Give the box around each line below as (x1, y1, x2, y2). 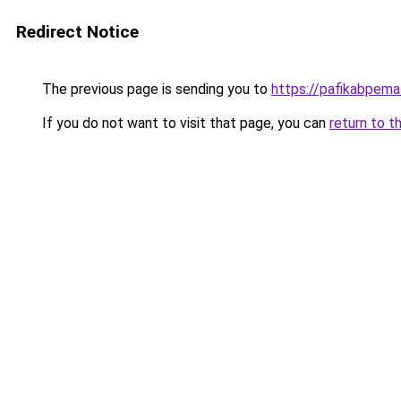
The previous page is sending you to (38, 81, 271, 98)
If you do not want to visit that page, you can (38, 115, 329, 132)
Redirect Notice (16, 21, 139, 42)
